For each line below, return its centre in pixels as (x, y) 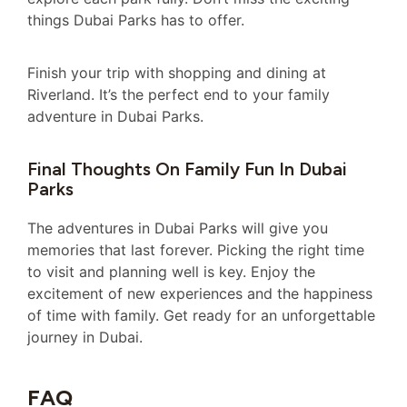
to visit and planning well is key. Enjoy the (171, 271)
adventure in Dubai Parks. (115, 117)
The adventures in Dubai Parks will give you (178, 228)
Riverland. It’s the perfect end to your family (179, 95)
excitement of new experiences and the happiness (200, 293)
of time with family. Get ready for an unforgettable (201, 315)
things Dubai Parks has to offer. (136, 20)
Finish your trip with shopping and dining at (177, 73)
